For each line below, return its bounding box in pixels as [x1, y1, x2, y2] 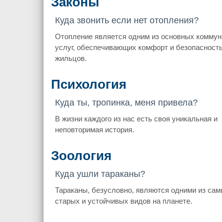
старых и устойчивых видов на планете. [55, 197, 192, 206]
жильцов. [55, 54, 87, 62]
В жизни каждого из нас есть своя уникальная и [55, 114, 218, 123]
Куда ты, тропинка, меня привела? [55, 97, 198, 108]
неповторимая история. [55, 125, 134, 134]
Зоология [51, 148, 111, 164]
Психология [51, 76, 126, 92]
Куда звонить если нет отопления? [55, 15, 199, 25]
